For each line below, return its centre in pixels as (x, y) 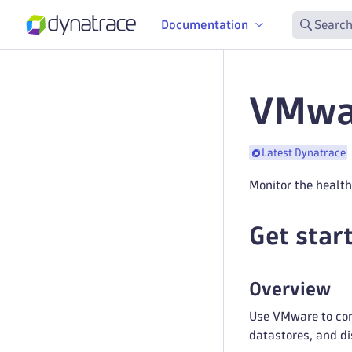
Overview (290, 289)
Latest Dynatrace (304, 153)
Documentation (205, 24)
